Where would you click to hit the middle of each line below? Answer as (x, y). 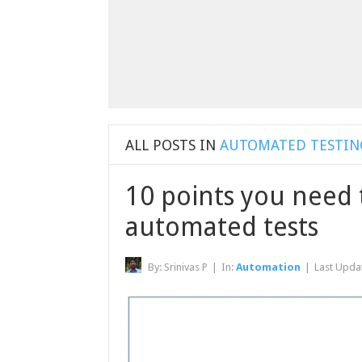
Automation (269, 267)
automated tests (222, 227)
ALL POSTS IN (171, 145)
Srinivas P (186, 267)
